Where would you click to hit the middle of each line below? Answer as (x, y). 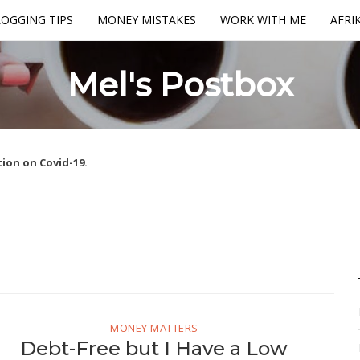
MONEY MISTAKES (147, 20)
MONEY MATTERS (154, 328)
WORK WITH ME (263, 20)
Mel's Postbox (180, 85)
